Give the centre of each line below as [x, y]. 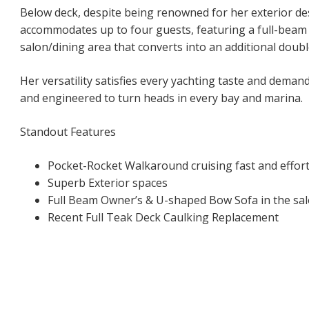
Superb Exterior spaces [108, 182]
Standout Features [68, 131]
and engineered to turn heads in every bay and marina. [161, 98]
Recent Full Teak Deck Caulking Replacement [163, 217]
